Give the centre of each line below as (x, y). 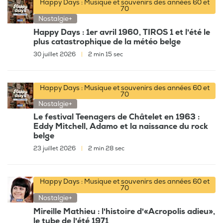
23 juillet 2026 (55, 149)
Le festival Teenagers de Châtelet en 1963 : (116, 117)
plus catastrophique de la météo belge (107, 42)
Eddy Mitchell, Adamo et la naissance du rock (121, 127)
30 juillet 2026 (55, 54)
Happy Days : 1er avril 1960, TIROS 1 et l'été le (122, 32)
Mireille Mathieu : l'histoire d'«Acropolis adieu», (124, 211)
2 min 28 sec (106, 149)
